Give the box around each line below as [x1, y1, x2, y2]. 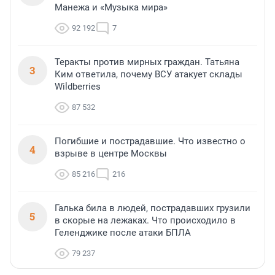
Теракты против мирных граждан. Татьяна [55, 56, 239, 68]
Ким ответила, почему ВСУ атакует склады [55, 69, 242, 80]
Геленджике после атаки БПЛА [55, 227, 191, 239]
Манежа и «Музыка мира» [55, 2, 168, 14]
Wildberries [55, 81, 101, 93]
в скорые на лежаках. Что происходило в [55, 215, 236, 227]
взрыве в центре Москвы [55, 148, 167, 160]
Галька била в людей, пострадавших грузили [55, 203, 250, 214]
